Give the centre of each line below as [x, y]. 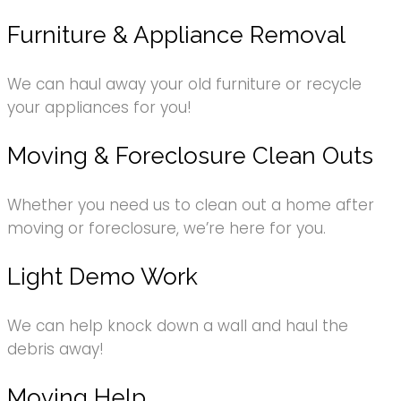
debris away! [55, 349]
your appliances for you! [99, 107]
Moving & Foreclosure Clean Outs [190, 155]
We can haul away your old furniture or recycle [184, 84]
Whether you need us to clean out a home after [191, 205]
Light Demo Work [102, 276]
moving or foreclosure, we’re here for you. [166, 228]
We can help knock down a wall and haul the [178, 325]
